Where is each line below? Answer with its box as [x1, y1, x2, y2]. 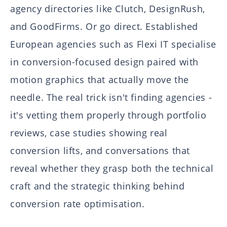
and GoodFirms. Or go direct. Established [10, 20, 199, 33]
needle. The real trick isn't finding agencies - [10, 91, 212, 104]
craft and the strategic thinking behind [10, 180, 185, 193]
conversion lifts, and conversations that [10, 144, 191, 157]
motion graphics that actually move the [10, 73, 189, 86]
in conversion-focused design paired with [10, 56, 199, 68]
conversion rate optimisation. [10, 198, 145, 210]
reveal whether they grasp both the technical [10, 162, 214, 175]
